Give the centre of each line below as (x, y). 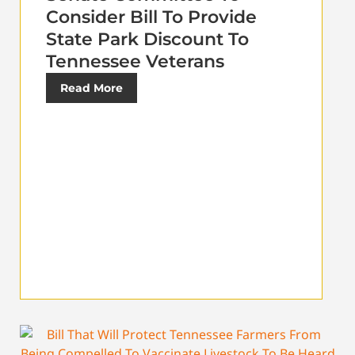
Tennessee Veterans (135, 61)
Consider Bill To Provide (151, 17)
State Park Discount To (147, 39)
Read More (92, 88)
